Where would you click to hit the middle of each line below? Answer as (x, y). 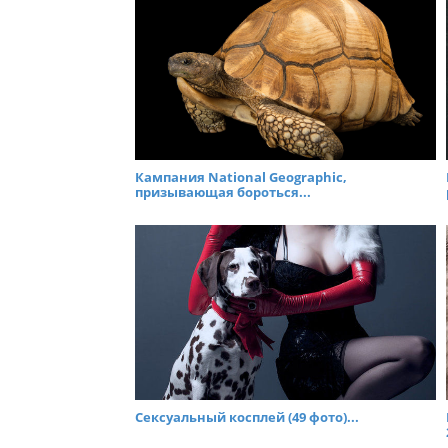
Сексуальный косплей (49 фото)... (247, 417)
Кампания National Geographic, (241, 176)
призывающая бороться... (223, 191)
